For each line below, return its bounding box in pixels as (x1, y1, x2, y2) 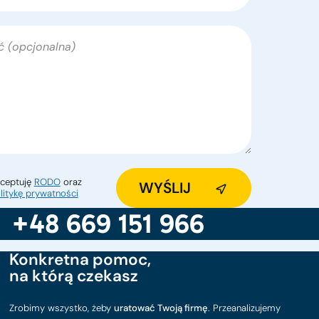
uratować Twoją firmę (114, 302, 209, 315)
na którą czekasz (9, 265, 139, 286)
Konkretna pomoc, (9, 249, 152, 270)
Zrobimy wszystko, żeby (9, 302, 115, 315)
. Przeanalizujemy (208, 302, 281, 315)
